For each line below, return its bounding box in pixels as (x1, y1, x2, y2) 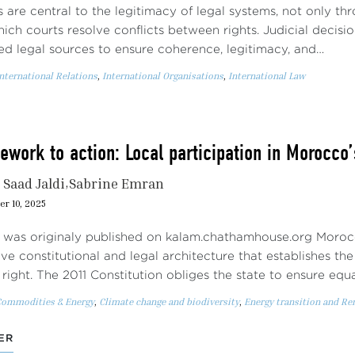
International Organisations (102, 70, 223, 82)
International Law (228, 70, 305, 82)
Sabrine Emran (69, 175, 164, 192)
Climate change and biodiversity (99, 296, 239, 307)
